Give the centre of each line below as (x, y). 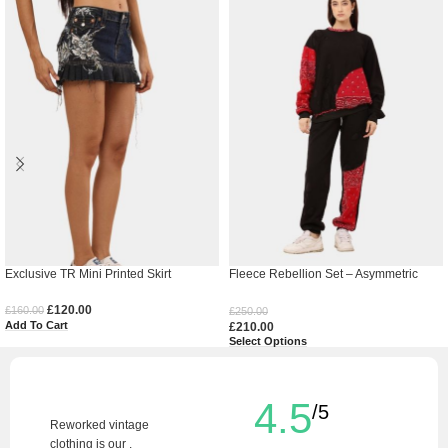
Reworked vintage (99, 425)
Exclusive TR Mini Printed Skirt (88, 273)
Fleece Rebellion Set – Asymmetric (323, 273)
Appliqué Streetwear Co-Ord (306, 289)
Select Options (268, 341)
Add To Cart (36, 324)
